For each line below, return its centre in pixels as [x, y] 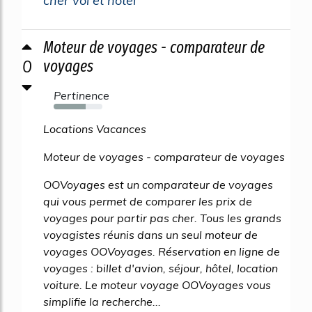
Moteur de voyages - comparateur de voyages [164, 156]
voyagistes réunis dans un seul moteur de [150, 234]
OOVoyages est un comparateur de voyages [158, 184]
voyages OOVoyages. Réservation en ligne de [162, 251]
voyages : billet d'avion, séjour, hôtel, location [161, 268]
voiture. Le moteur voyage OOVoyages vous [157, 284]
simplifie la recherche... [102, 301]
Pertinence [81, 95]
